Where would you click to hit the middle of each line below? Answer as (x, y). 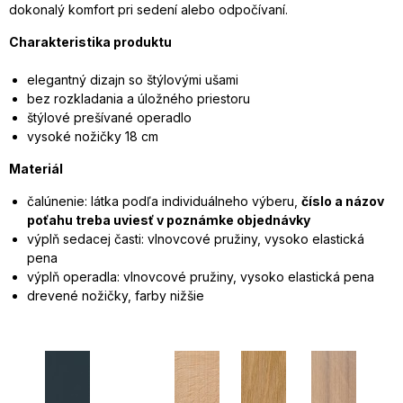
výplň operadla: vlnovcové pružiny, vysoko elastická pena (201, 277)
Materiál (36, 169)
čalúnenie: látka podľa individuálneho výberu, (164, 201)
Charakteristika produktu (90, 42)
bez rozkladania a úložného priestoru (139, 99)
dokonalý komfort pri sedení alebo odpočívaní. (148, 10)
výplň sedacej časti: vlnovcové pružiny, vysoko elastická (196, 239)
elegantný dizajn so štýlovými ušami (133, 80)
